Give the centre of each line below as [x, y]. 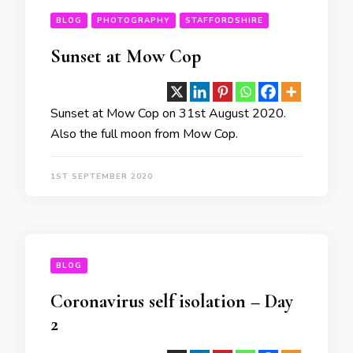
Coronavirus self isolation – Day [172, 302]
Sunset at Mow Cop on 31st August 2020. [168, 114]
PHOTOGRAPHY [134, 21]
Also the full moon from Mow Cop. [144, 134]
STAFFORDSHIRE [224, 21]
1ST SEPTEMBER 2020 [102, 177]
